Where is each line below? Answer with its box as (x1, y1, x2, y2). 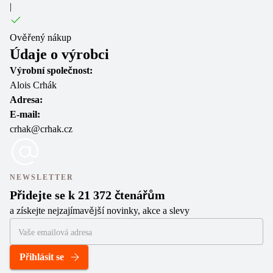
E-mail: (10, 109, 40, 119)
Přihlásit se (19, 252, 64, 262)
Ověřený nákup (10, 32, 71, 43)
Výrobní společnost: (10, 65, 93, 76)
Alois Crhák (10, 80, 57, 90)
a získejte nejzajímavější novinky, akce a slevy (10, 205, 190, 216)
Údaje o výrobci (10, 46, 109, 62)
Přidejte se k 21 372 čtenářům (10, 188, 165, 202)
